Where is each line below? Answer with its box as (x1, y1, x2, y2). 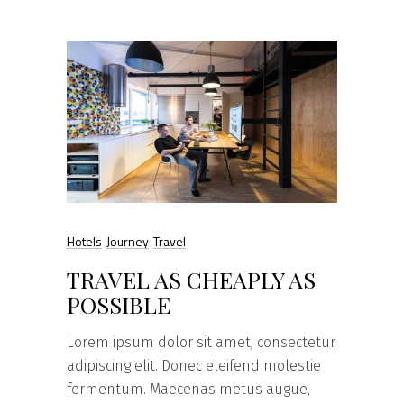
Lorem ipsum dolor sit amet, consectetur (67, 334, 335, 352)
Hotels (67, 232, 102, 252)
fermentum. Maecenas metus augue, (67, 381, 310, 399)
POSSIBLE (67, 289, 170, 320)
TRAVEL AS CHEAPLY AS (67, 264, 316, 295)
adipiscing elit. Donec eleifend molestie (67, 357, 321, 375)
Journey (106, 232, 149, 252)
